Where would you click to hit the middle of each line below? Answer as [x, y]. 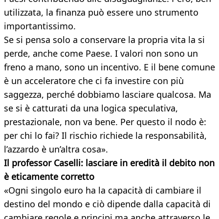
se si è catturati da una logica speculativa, [91, 108]
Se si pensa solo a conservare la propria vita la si [104, 40]
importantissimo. [40, 26]
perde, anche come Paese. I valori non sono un [101, 54]
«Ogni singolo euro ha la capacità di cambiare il [103, 190]
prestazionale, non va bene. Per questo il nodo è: [105, 122]
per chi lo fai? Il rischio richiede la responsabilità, [105, 136]
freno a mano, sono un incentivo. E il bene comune [109, 67]
